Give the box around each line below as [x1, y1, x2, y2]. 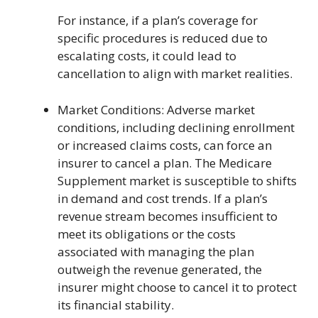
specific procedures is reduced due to [57, 30, 268, 46]
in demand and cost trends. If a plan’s [57, 190, 268, 207]
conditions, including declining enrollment [57, 119, 295, 136]
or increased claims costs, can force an [57, 136, 272, 153]
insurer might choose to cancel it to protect [57, 278, 297, 295]
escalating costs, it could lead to [57, 48, 236, 64]
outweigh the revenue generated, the [57, 261, 262, 278]
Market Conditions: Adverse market [57, 101, 255, 118]
